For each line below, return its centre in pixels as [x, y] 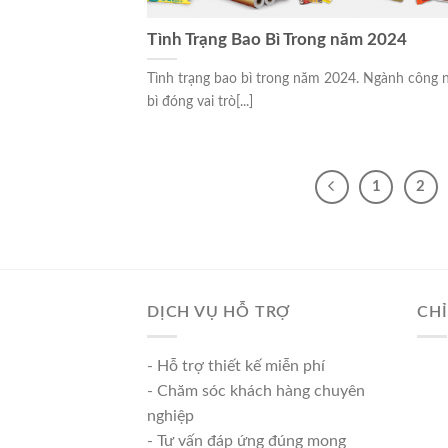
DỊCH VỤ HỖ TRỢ [219, 311]
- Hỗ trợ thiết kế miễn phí [236, 366]
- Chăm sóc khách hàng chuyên [256, 391]
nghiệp [170, 416]
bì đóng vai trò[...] [200, 101]
